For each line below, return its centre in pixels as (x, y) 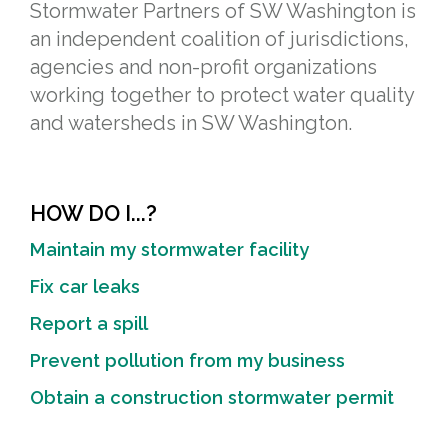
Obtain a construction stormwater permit (212, 397)
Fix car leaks (85, 286)
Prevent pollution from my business (187, 360)
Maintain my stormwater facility (169, 249)
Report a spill (89, 323)
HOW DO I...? (93, 213)
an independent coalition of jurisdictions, (219, 39)
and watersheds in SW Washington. (191, 123)
